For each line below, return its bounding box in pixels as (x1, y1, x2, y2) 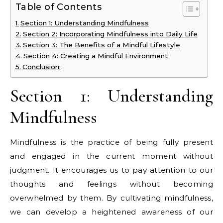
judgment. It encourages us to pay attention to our (10, 165, 213, 175)
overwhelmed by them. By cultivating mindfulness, (10, 193, 213, 203)
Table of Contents (15, 1, 102, 13)
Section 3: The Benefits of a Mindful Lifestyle (22, 41, 180, 49)
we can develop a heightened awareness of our (10, 207, 213, 217)
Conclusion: (22, 63, 61, 71)
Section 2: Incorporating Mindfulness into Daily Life (22, 30, 198, 38)
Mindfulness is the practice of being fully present (10, 137, 213, 147)
